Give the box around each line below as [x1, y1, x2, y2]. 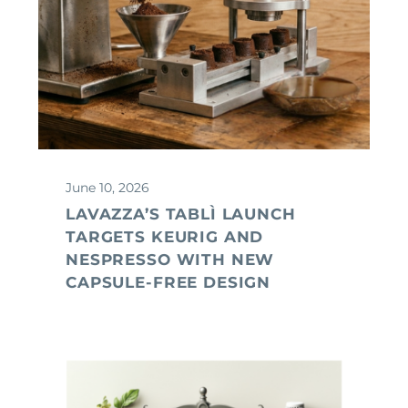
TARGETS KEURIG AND [66, 227, 264, 246]
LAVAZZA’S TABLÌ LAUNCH [66, 204, 296, 223]
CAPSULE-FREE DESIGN [66, 272, 271, 291]
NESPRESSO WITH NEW [66, 250, 275, 269]
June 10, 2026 [66, 178, 149, 196]
